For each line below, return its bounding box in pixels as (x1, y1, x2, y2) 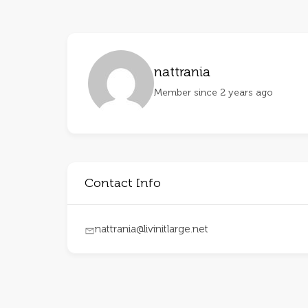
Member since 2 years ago (154, 86, 274, 98)
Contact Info (85, 175, 162, 190)
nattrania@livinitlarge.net (95, 223, 209, 235)
